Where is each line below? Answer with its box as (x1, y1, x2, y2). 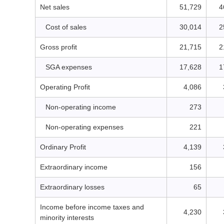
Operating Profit (40, 83, 90, 91)
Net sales (40, 3, 69, 11)
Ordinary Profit (40, 143, 86, 151)
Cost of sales (45, 23, 86, 31)
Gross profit (40, 43, 77, 51)
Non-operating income (45, 103, 116, 111)
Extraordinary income (40, 163, 107, 171)
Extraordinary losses (40, 183, 104, 191)
